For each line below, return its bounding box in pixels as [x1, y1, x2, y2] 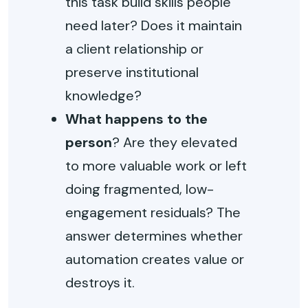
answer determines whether [65, 227, 243, 245]
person [65, 133, 113, 151]
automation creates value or [65, 250, 245, 268]
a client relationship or [65, 40, 204, 58]
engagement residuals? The [65, 203, 241, 221]
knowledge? [65, 87, 142, 104]
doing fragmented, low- [65, 180, 214, 198]
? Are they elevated [112, 133, 238, 151]
